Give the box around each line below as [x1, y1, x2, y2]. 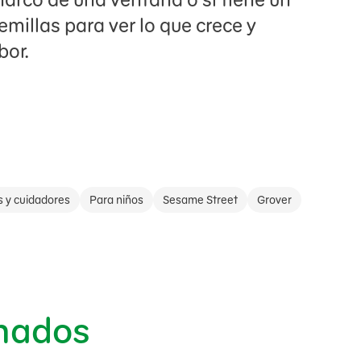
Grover [257, 193, 292, 207]
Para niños [89, 193, 143, 207]
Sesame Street [163, 193, 238, 207]
